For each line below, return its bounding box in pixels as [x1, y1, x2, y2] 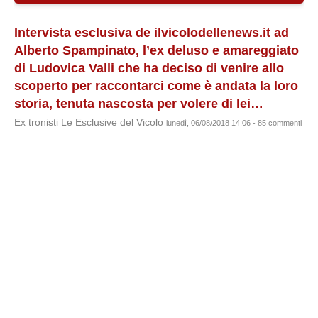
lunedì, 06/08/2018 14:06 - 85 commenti [166, 119, 302, 127]
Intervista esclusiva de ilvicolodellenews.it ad [14, 26, 289, 40]
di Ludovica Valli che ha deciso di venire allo [14, 61, 284, 75]
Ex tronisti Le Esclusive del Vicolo [14, 117, 166, 128]
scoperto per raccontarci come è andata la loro [14, 79, 298, 93]
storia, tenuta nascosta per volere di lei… [14, 97, 263, 111]
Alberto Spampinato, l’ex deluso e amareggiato [14, 43, 299, 57]
